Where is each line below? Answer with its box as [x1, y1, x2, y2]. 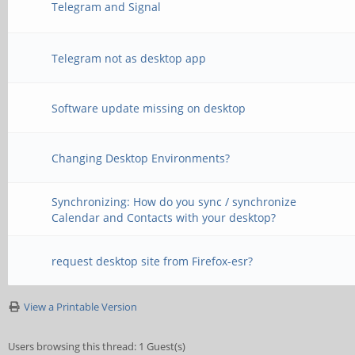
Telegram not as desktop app [52, 51, 207, 66]
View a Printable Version [24, 300, 137, 314]
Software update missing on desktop [52, 101, 246, 116]
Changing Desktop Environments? [52, 151, 231, 166]
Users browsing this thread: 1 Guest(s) [8, 339, 185, 353]
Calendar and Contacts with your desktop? [52, 210, 277, 225]
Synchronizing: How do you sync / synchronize [52, 194, 297, 209]
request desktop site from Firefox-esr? [52, 254, 254, 269]
